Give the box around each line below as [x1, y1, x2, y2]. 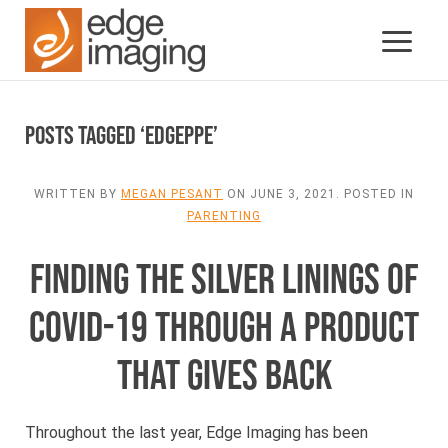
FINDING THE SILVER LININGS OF [30, 255, 418, 306]
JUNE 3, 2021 [250, 187, 336, 201]
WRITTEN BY [34, 187, 121, 201]
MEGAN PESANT [121, 187, 223, 201]
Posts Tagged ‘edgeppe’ [25, 121, 218, 152]
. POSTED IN [336, 187, 414, 201]
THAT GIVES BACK [116, 351, 332, 402]
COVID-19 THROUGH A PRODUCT [29, 303, 419, 354]
